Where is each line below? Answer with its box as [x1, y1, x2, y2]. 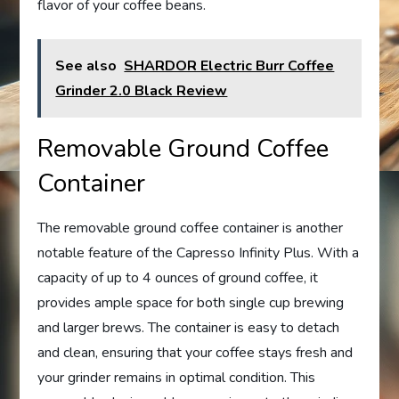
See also [55, 56, 118, 77]
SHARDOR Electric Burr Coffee [124, 56, 335, 77]
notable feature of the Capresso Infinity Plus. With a [37, 243, 360, 264]
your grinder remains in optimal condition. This [37, 368, 316, 388]
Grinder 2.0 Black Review [55, 81, 228, 102]
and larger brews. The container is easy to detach [37, 318, 340, 338]
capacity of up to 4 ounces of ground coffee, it [37, 268, 319, 289]
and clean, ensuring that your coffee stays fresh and [37, 343, 354, 363]
